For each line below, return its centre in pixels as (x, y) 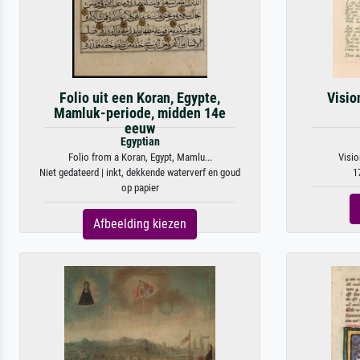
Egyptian (140, 142)
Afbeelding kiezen (140, 224)
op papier (140, 188)
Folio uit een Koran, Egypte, (140, 98)
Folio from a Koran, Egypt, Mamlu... (140, 157)
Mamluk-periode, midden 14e (140, 113)
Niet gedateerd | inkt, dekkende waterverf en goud (140, 172)
